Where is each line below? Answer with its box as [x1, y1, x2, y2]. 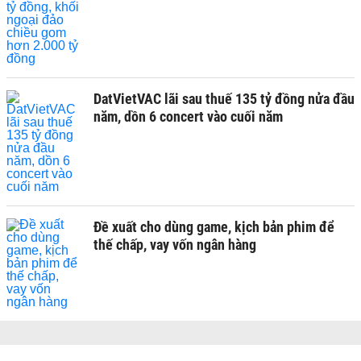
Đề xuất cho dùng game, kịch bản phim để [93, 218, 334, 235]
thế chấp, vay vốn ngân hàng [93, 236, 256, 253]
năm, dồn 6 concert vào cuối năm [93, 108, 283, 125]
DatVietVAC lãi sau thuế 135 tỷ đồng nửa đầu [93, 90, 355, 107]
